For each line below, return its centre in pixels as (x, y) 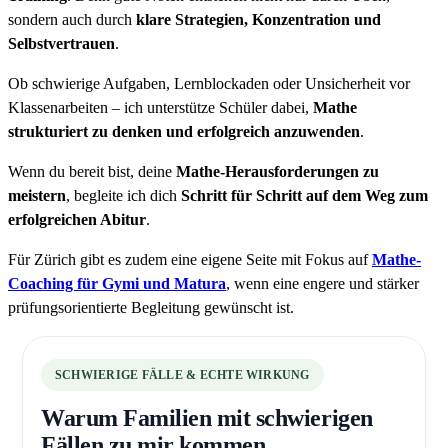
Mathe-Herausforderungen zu (277, 172)
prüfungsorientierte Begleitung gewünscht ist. (151, 308)
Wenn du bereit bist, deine (92, 172)
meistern (37, 196)
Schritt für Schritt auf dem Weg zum (304, 196)
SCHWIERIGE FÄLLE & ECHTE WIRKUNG (182, 375)
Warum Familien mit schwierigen (207, 418)
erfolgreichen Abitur (77, 220)
